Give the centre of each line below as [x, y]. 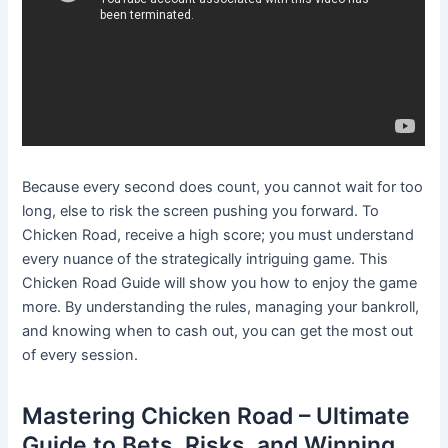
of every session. [80, 355]
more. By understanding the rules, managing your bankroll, [221, 307]
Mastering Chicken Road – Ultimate [216, 415]
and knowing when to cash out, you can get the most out [218, 331]
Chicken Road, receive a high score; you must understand [218, 235]
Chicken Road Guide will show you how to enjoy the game [220, 283]
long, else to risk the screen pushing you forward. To [201, 211]
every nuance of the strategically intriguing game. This [205, 259]
